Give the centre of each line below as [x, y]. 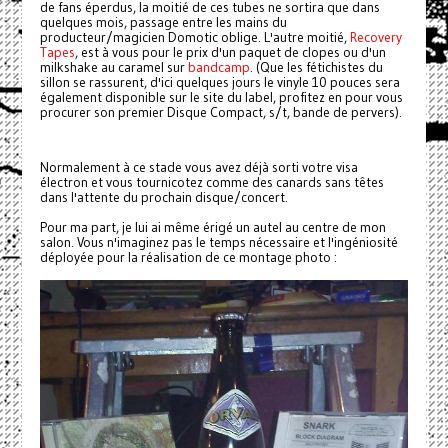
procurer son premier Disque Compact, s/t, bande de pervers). [220, 113]
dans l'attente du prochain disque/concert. [163, 198]
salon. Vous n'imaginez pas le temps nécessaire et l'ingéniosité [218, 243]
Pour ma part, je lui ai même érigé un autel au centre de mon [212, 228]
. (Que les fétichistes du [316, 68]
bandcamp [218, 68]
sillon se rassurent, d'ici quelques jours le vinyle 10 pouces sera [219, 83]
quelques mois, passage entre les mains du [163, 23]
